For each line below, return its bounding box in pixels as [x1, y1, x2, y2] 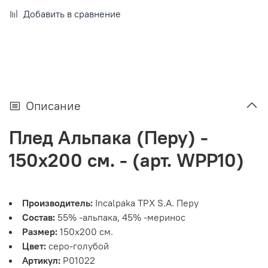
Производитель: [22, 196, 93, 209]
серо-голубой [46, 239, 109, 252]
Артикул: [22, 254, 60, 266]
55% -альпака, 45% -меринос [55, 211, 185, 223]
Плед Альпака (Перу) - [9, 124, 208, 150]
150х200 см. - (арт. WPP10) [9, 147, 244, 172]
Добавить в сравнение [23, 8, 121, 20]
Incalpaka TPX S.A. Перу [93, 196, 199, 209]
